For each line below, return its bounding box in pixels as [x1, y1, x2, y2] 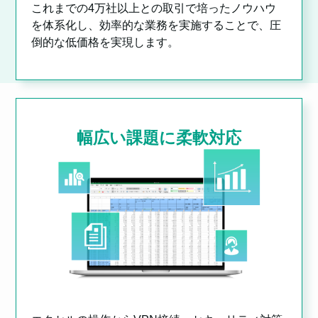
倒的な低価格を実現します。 [31, 35, 179, 48]
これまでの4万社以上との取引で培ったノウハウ [31, 1, 276, 14]
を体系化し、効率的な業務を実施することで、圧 [31, 18, 281, 31]
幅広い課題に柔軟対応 [77, 128, 241, 147]
